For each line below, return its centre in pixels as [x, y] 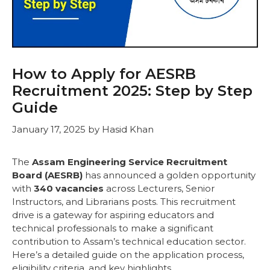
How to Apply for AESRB [104, 74]
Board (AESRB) [47, 175]
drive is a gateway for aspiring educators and [113, 215]
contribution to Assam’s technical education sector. [129, 241]
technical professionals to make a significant [113, 228]
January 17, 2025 [49, 129]
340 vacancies [69, 188]
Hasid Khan [128, 129]
